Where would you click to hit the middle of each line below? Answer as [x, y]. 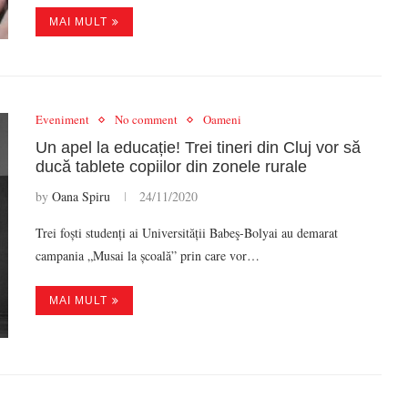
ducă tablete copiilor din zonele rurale [171, 167]
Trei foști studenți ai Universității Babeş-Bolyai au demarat [187, 233]
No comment [146, 120]
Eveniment [62, 120]
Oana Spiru [81, 197]
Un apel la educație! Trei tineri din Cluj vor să [198, 148]
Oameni [222, 120]
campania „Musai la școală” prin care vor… [148, 256]
